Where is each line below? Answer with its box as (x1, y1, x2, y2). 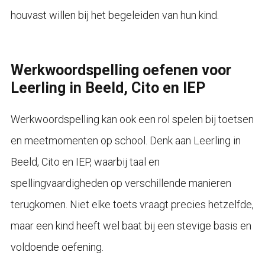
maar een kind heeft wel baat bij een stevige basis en (10, 219, 251, 232)
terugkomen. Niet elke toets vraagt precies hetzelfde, (10, 198, 254, 211)
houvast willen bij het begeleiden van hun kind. (10, 9, 219, 22)
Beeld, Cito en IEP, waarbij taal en (10, 156, 160, 169)
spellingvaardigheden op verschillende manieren (10, 177, 231, 190)
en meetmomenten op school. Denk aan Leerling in (10, 134, 241, 147)
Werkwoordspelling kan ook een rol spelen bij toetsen (10, 113, 254, 126)
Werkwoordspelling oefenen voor (10, 62, 231, 79)
